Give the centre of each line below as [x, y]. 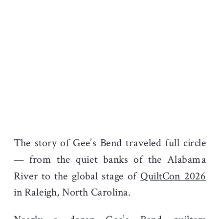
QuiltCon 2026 [173, 176]
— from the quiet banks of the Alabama [110, 160]
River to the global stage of [77, 176]
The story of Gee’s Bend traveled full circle [110, 143]
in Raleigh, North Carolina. [72, 193]
